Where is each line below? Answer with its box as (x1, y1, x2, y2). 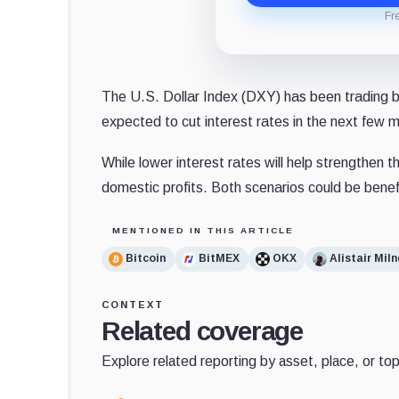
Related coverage (102, 316, 304, 346)
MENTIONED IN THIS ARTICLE (112, 224, 294, 235)
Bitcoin (126, 252, 166, 265)
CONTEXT (102, 299, 164, 311)
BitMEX (199, 252, 240, 265)
